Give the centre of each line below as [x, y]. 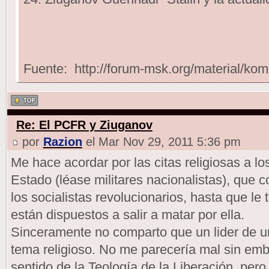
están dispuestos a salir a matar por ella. [127, 214]
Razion [62, 141]
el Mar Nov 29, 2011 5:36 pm [161, 141]
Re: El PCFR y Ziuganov [84, 125]
